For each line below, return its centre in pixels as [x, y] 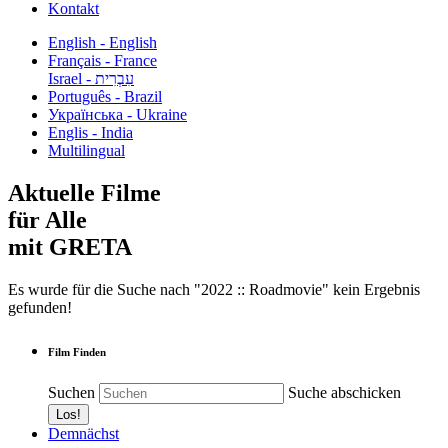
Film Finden [77, 351]
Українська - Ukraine [117, 114]
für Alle [47, 219]
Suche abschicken [344, 392]
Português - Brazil [105, 96]
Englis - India [90, 132]
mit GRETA [70, 246]
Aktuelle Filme [84, 192]
